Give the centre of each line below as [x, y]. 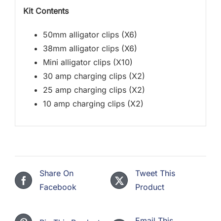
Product [150, 187]
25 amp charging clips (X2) [94, 90]
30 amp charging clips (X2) [94, 76]
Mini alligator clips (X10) [88, 62]
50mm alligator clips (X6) [90, 34]
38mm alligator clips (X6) [90, 48]
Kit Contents [46, 11]
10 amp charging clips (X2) [93, 103]
